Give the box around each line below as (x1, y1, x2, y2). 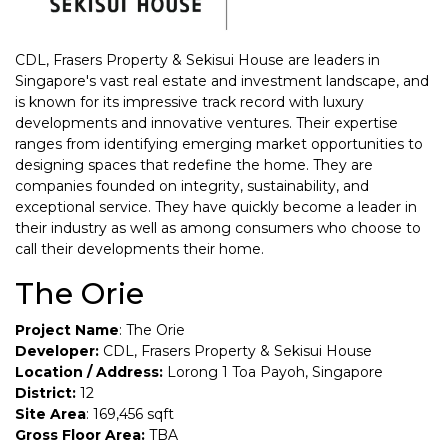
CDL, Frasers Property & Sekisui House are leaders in (15, 50, 380, 69)
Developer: (15, 341, 103, 360)
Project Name (15, 320, 119, 339)
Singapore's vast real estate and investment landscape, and (15, 71, 429, 90)
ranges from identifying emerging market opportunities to (15, 134, 423, 153)
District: (15, 383, 76, 402)
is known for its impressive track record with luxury (15, 92, 364, 111)
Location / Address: (15, 362, 163, 381)
